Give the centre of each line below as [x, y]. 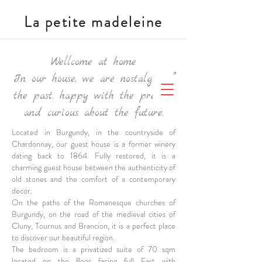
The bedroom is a [44, 249]
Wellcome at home [94, 62]
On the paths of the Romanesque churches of [94, 202]
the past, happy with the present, [94, 96]
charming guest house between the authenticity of [94, 167]
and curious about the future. [94, 113]
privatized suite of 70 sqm [125, 249]
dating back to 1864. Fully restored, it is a [94, 156]
